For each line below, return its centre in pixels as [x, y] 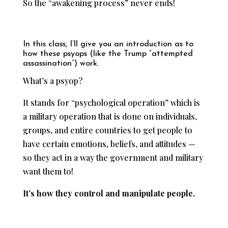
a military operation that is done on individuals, [110, 116]
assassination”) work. [61, 63]
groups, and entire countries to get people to [107, 130]
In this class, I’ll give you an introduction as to [108, 44]
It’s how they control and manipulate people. [109, 193]
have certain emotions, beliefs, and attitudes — [109, 144]
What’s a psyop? [52, 80]
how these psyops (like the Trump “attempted [108, 54]
